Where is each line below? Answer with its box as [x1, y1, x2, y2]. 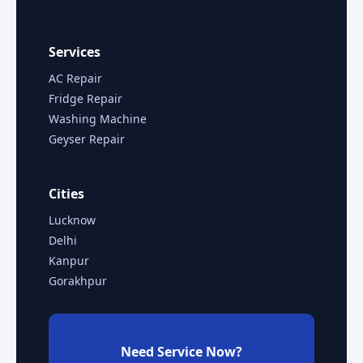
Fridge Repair [49, 91, 122, 107]
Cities [49, 185, 84, 203]
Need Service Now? [121, 343, 242, 361]
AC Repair [49, 70, 102, 87]
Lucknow [49, 212, 96, 228]
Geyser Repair [49, 131, 125, 147]
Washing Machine [49, 111, 147, 127]
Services [49, 43, 100, 62]
